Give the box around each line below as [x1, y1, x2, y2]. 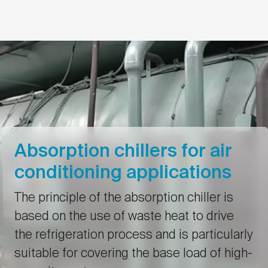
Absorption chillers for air [14, 142, 232, 162]
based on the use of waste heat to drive [14, 211, 234, 224]
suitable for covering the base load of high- [14, 248, 252, 261]
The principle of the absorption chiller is [14, 192, 233, 205]
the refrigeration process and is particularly [14, 229, 253, 242]
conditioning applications [14, 164, 232, 183]
